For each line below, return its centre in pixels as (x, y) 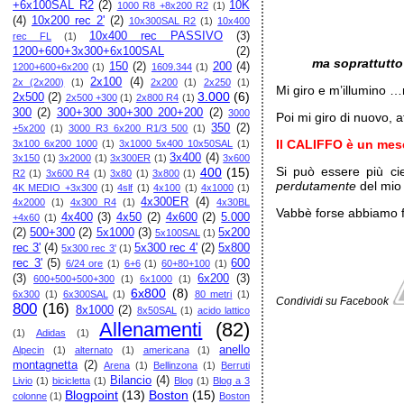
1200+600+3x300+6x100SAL (88, 51)
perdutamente (317, 186)
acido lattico (224, 310)
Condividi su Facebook (333, 301)
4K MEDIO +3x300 (55, 188)
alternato (93, 350)
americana (166, 350)
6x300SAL (85, 294)
